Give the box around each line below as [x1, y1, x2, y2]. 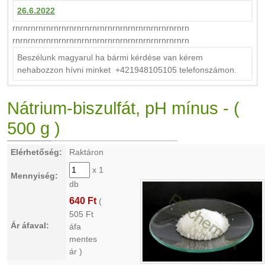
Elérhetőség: [11, 147, 62, 157]
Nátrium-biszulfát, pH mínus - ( [7, 99, 240, 118]
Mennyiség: [11, 171, 58, 180]
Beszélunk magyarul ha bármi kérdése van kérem [17, 53, 203, 62]
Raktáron [69, 147, 104, 157]
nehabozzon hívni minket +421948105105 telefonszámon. [17, 65, 237, 75]
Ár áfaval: [11, 221, 49, 230]
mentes [69, 234, 97, 244]
